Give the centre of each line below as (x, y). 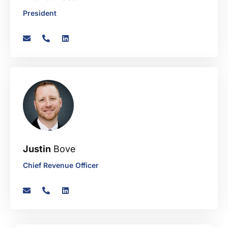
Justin (37, 149)
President (40, 13)
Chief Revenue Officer (61, 165)
